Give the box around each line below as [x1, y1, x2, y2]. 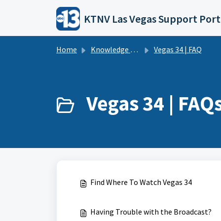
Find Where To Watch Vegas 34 [90, 177, 192, 187]
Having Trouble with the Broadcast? [90, 207, 212, 217]
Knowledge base [91, 44, 130, 54]
